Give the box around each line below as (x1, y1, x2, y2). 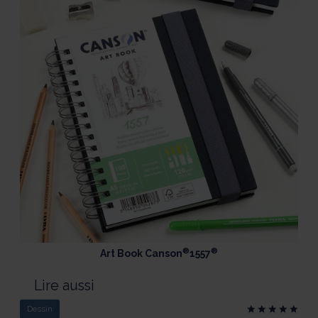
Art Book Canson (100, 248, 182, 260)
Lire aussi (33, 278, 94, 295)
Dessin (26, 305, 53, 314)
